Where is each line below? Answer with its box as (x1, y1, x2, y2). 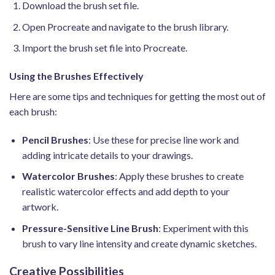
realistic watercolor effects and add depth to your (21, 185, 230, 198)
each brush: (9, 106, 57, 117)
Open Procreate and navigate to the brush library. (21, 20, 228, 33)
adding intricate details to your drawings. (21, 149, 193, 161)
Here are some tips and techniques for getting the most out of (9, 90, 266, 102)
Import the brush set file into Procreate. (21, 42, 187, 54)
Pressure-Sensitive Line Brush (21, 222, 158, 234)
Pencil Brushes (21, 133, 88, 145)
